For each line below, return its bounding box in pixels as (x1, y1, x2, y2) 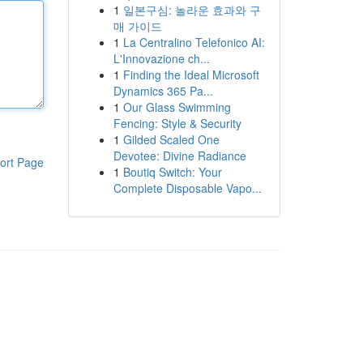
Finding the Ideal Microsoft (122, 66, 259, 83)
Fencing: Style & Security (113, 115, 241, 131)
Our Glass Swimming (122, 99, 231, 115)
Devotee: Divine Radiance (113, 147, 246, 164)
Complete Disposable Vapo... (113, 180, 262, 196)
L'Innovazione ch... (113, 50, 210, 66)
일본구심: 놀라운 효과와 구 (122, 2, 261, 18)
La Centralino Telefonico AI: (122, 34, 265, 50)
